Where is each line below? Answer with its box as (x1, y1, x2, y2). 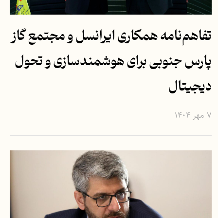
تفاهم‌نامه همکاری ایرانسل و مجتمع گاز (10, 26, 212, 48)
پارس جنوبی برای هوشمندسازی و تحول (14, 52, 212, 73)
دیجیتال (168, 77, 212, 98)
